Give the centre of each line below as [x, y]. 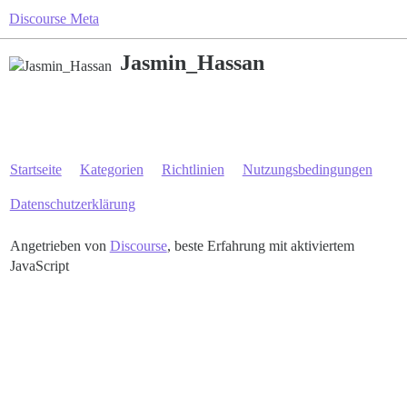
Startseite [35, 169]
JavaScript [39, 266]
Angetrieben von [60, 246]
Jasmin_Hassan [192, 63]
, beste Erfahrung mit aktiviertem [260, 246]
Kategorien [111, 169]
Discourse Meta [54, 19]
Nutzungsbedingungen [307, 169]
